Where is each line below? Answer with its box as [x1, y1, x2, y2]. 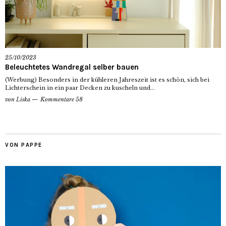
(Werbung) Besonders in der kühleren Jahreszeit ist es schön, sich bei [5, 76, 209, 84]
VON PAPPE [5, 142, 42, 149]
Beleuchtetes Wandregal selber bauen [5, 63, 139, 72]
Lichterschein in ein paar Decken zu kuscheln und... [5, 84, 155, 92]
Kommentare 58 [40, 96, 83, 103]
